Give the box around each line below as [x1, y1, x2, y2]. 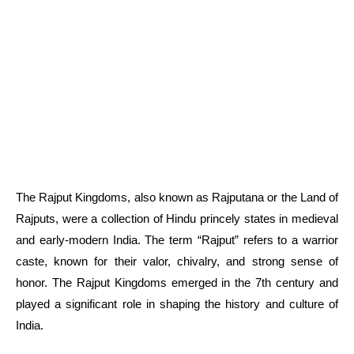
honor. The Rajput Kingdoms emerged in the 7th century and [16, 276, 338, 290]
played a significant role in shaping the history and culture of [16, 297, 338, 311]
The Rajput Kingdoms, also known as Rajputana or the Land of [16, 190, 338, 205]
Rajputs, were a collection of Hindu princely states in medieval [16, 212, 338, 226]
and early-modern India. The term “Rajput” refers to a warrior [16, 233, 338, 247]
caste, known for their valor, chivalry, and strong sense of [16, 254, 338, 269]
